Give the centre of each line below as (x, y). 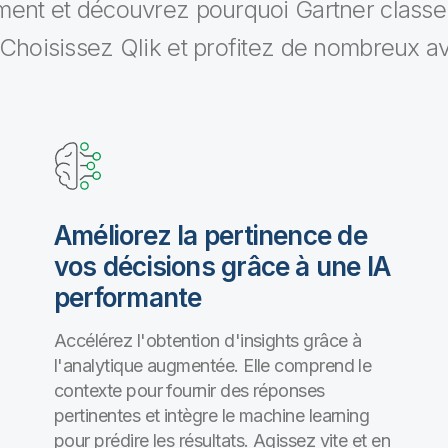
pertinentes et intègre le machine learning (212, 415)
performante (128, 297)
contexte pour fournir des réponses (189, 390)
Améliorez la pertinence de (210, 235)
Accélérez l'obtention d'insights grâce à (208, 340)
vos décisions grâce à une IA (222, 266)
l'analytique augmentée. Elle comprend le (213, 365)
